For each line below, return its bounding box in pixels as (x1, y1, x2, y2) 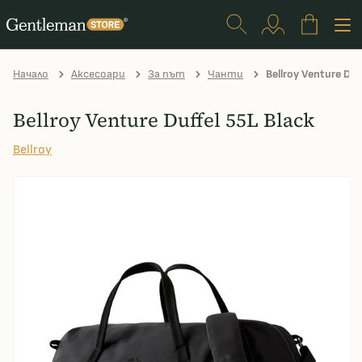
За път (148, 67, 185, 81)
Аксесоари (71, 67, 125, 81)
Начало (13, 67, 48, 81)
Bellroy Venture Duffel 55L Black (13, 107, 314, 133)
